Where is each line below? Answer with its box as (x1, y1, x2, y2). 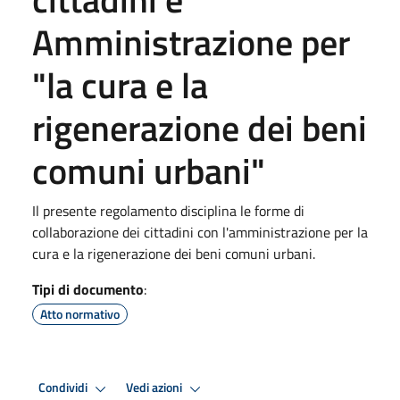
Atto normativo (40, 304, 120, 323)
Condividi (38, 378, 90, 398)
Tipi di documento (32, 278, 144, 300)
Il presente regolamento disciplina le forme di (32, 199, 304, 221)
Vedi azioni (126, 378, 185, 398)
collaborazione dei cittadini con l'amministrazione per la (32, 221, 368, 243)
